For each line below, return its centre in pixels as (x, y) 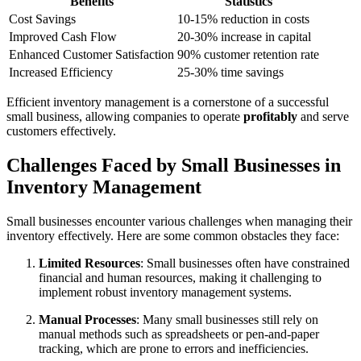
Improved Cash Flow (63, 36)
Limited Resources (89, 263)
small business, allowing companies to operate (125, 116)
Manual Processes (87, 319)
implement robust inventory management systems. (165, 292)
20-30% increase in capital (244, 36)
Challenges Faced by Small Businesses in (174, 165)
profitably (270, 116)
